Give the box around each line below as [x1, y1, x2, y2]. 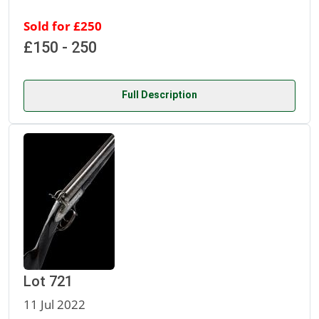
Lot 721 [23, 273, 73, 291]
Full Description [122, 89, 197, 101]
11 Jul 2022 [23, 296, 85, 313]
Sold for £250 [23, 17, 102, 35]
